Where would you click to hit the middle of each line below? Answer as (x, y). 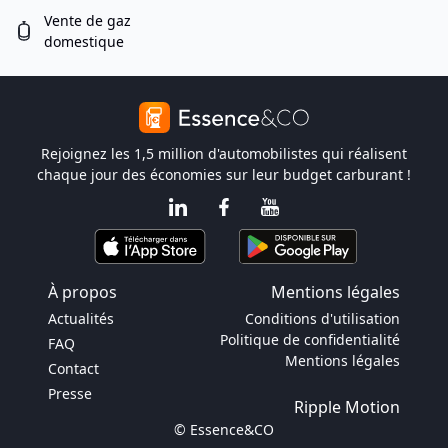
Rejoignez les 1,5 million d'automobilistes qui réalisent (224, 153)
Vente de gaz (87, 20)
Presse (70, 393)
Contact (73, 368)
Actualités (81, 318)
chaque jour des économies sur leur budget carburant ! (224, 174)
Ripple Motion (347, 407)
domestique (84, 41)
